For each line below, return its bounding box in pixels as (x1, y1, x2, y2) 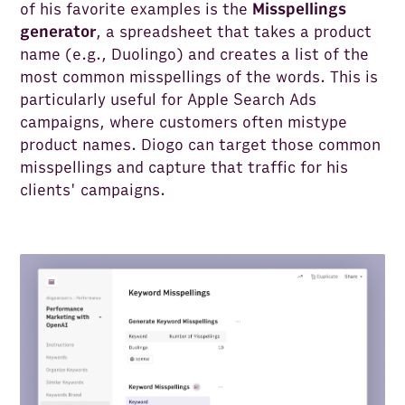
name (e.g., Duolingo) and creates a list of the (20, 45, 370, 65)
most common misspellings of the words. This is (20, 68, 379, 88)
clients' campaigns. (20, 181, 166, 201)
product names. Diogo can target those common (20, 136, 381, 155)
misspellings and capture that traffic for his (20, 158, 349, 178)
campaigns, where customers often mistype (20, 113, 348, 133)
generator (20, 23, 97, 42)
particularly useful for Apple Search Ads (20, 90, 317, 110)
